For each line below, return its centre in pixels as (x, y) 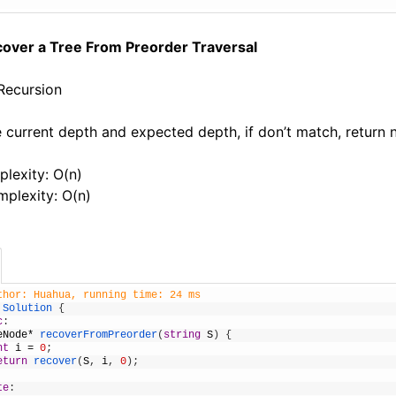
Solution (28, 308)
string (183, 335)
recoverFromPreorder (99, 335)
